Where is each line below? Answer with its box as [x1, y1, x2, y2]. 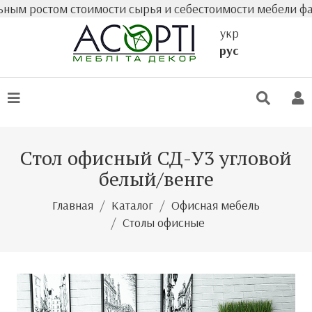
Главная [52, 197, 93, 213]
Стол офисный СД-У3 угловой [20, 145, 292, 171]
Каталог [111, 197, 153, 213]
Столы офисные [123, 214, 205, 231]
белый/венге [98, 166, 214, 192]
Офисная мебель [171, 197, 260, 213]
